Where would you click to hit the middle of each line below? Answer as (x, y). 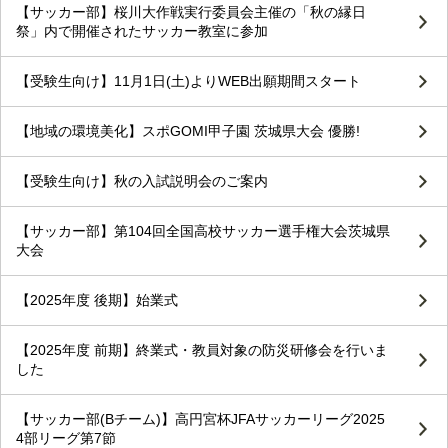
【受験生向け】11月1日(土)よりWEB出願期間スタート (188, 80)
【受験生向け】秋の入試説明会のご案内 (142, 180)
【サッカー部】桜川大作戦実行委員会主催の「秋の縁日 (191, 11)
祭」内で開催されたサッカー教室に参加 (142, 30)
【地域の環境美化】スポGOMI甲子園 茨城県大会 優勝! (188, 130)
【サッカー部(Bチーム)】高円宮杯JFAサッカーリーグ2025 (200, 418)
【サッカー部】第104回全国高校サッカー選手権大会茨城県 (203, 230)
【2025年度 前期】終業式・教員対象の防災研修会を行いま (202, 349)
